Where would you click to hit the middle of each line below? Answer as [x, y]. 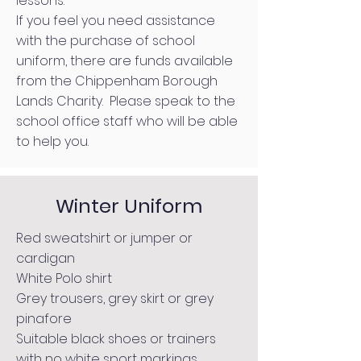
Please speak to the [169, 101]
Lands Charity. [60, 101]
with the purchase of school [106, 41]
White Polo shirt [64, 278]
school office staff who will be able [127, 121]
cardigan [46, 258]
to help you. [52, 141]
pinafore [44, 319]
